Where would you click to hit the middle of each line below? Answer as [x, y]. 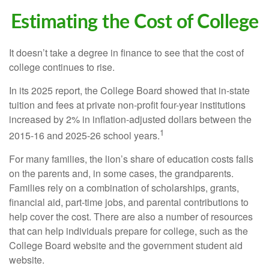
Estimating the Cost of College [134, 22]
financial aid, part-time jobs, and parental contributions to [129, 202]
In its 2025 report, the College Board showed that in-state [129, 90]
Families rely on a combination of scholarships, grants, [124, 188]
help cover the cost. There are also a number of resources [131, 217]
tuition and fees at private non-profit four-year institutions [127, 105]
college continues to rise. [62, 67]
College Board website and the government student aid [126, 246]
